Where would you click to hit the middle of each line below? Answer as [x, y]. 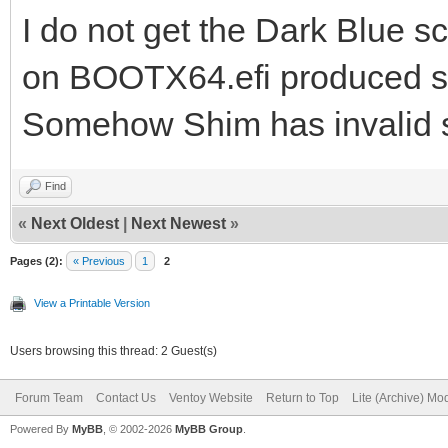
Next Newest [178, 223]
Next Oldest [75, 223]
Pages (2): [36, 260]
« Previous [99, 260]
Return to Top [302, 397]
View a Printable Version [92, 302]
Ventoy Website [211, 397]
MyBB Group [209, 428]
